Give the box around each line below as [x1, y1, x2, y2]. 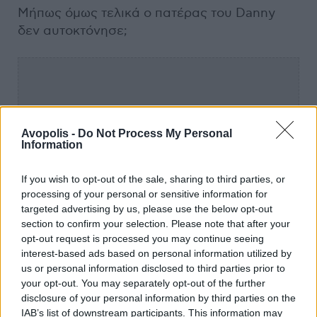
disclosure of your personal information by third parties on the [21, 292, 296, 304]
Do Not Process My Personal [78, 127, 232, 139]
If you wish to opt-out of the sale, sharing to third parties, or [21, 173, 285, 185]
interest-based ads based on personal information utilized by [21, 247, 292, 259]
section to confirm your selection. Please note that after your [21, 217, 290, 229]
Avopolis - [21, 127, 78, 139]
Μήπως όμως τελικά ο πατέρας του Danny [18, 5, 275, 21]
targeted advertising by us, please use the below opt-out [21, 202, 272, 214]
